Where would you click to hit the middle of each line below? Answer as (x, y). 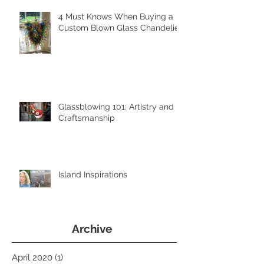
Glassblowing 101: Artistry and (116, 107)
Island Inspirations (93, 174)
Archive (92, 229)
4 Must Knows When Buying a (116, 16)
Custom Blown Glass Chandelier (120, 28)
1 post (75, 258)
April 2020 (32, 258)
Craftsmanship (87, 118)
